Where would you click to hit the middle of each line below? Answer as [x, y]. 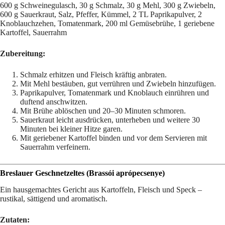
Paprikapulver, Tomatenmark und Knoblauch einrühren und [115, 93]
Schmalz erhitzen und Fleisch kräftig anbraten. [93, 75]
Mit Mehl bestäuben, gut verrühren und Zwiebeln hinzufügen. [118, 84]
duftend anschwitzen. [54, 102]
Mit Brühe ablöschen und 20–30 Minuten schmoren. [103, 111]
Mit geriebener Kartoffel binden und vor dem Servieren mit [114, 138]
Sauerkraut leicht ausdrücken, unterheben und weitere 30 [110, 120]
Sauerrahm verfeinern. [55, 147]
